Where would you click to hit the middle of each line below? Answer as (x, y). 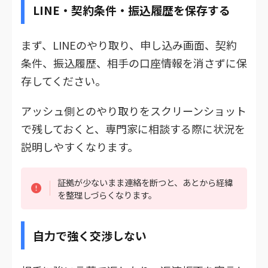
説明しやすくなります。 (80, 146)
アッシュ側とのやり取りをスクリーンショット (134, 110)
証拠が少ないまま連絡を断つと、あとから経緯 (145, 182)
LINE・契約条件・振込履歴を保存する (132, 10)
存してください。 (63, 80)
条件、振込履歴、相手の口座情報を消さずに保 (134, 63)
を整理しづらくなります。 (107, 194)
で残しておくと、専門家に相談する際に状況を (133, 128)
